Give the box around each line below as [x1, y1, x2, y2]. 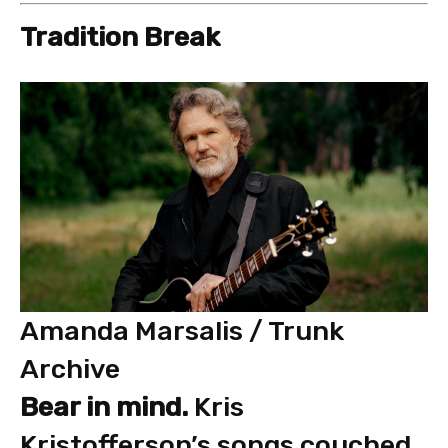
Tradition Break [20, 21, 220, 53]
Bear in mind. [20, 390, 188, 423]
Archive [20, 352, 120, 385]
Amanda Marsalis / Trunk [20, 314, 344, 347]
